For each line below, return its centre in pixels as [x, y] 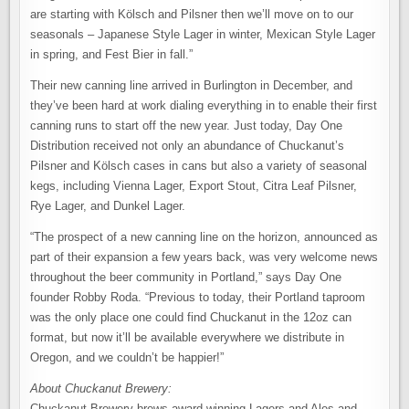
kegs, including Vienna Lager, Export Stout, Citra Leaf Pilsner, [194, 186]
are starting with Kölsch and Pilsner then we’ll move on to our [192, 15]
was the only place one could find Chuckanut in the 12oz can [191, 318]
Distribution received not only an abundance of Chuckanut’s [188, 146]
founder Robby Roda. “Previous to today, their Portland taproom [198, 298]
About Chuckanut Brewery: [101, 389]
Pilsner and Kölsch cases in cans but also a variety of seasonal [199, 166]
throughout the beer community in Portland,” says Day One [186, 278]
